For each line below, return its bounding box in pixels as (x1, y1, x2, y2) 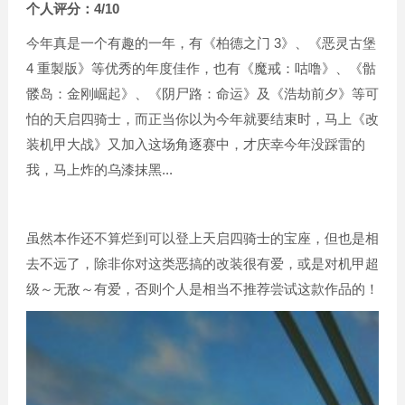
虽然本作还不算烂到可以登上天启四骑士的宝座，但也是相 (25, 231, 379, 246)
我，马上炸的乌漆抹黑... (25, 162, 173, 177)
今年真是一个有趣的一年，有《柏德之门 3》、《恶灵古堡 (25, 35, 376, 51)
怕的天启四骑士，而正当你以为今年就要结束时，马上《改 (25, 111, 379, 127)
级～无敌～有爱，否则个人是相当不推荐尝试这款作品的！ (25, 281, 379, 297)
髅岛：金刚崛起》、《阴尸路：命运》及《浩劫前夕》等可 (25, 86, 379, 101)
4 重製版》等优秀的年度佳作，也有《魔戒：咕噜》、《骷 (25, 61, 376, 76)
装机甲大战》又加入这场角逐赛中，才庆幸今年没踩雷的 (25, 137, 365, 152)
